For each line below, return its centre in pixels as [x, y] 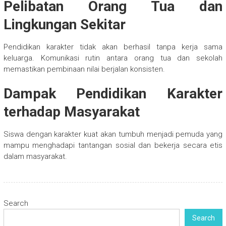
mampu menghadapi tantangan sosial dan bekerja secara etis [113, 146]
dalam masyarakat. [35, 157]
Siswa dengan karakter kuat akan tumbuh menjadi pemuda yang [113, 134]
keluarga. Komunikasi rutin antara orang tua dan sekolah [113, 58]
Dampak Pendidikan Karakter [113, 94]
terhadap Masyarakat [71, 112]
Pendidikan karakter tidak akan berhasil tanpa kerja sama [113, 47]
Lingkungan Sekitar [64, 25]
